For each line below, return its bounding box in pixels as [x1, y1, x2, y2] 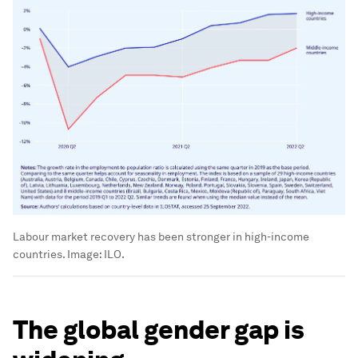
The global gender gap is [13, 313, 304, 345]
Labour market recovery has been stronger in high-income [13, 229, 309, 243]
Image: [67, 247, 104, 261]
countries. [13, 247, 67, 261]
